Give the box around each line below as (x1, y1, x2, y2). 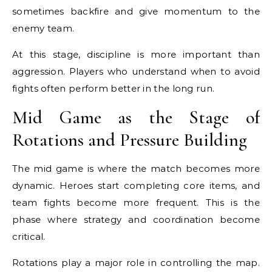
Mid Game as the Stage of (12, 106, 260, 129)
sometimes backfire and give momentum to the (12, 5, 260, 17)
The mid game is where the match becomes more (12, 163, 260, 174)
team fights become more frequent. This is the (12, 197, 260, 208)
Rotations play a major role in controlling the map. (12, 257, 260, 268)
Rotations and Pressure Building (12, 129, 247, 151)
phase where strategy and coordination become (12, 214, 260, 225)
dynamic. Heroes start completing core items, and (12, 180, 260, 191)
